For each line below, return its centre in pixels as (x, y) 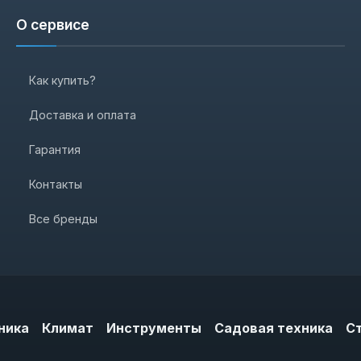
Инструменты (154, 328)
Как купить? (62, 81)
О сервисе (53, 25)
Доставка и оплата (83, 115)
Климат (68, 328)
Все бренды (63, 219)
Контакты (56, 185)
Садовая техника (274, 328)
